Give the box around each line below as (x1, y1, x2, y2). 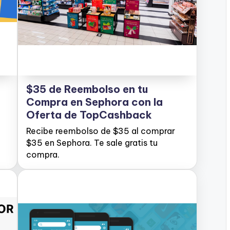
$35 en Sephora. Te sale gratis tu (26, 138, 158, 148)
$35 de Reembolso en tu (26, 83, 148, 95)
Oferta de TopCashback (26, 108, 152, 121)
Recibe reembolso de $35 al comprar (26, 126, 175, 136)
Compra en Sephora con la (26, 95, 163, 108)
